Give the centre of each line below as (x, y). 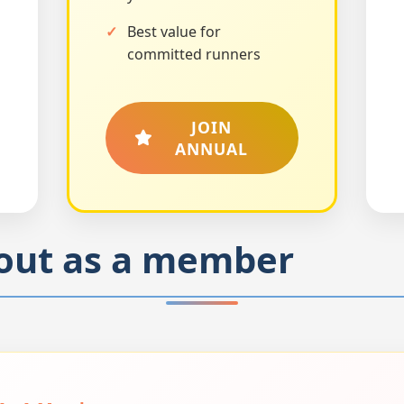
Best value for (174, 31)
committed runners (194, 54)
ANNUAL (211, 148)
